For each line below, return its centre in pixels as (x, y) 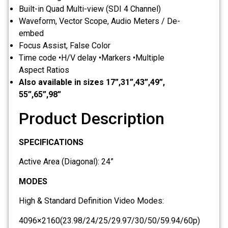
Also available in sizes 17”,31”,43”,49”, (92, 82)
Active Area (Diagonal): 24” (66, 162)
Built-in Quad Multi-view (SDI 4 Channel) (90, 9)
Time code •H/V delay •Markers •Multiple (92, 58)
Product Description (92, 118)
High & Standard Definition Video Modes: (91, 201)
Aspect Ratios (44, 70)
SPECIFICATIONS (51, 142)
